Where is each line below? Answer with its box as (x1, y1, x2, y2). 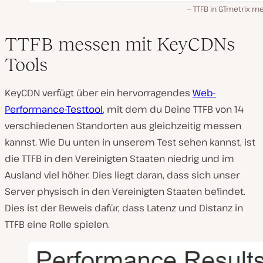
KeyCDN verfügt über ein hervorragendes (5, 86, 193, 99)
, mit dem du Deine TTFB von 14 (103, 102, 244, 116)
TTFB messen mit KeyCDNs (5, 33, 235, 55)
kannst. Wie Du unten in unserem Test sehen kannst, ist (5, 135, 255, 149)
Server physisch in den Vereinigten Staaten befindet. (5, 184, 245, 198)
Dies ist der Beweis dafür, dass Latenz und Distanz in (5, 201, 243, 214)
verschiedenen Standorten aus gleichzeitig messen (5, 119, 241, 132)
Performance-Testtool (5, 102, 103, 116)
